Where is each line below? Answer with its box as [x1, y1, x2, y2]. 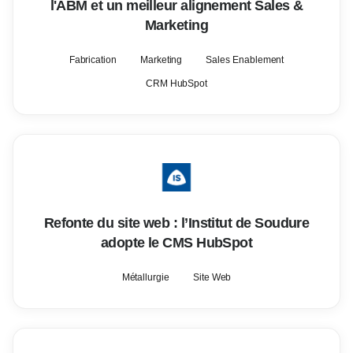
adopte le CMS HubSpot [100, 235, 253, 251]
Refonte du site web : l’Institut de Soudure [43, 215, 310, 231]
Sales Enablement [206, 54, 284, 65]
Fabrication [69, 54, 117, 65]
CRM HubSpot [145, 78, 208, 89]
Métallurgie [121, 272, 169, 283]
